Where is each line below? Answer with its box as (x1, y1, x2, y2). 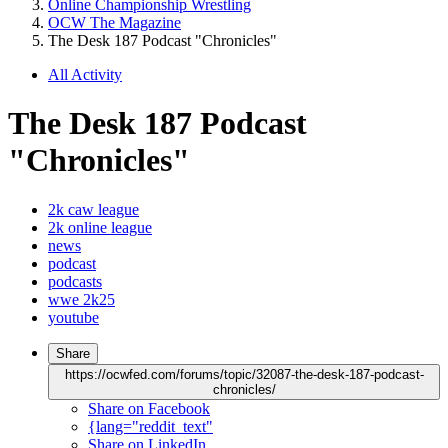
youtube (48, 308, 99, 326)
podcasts (48, 272, 102, 290)
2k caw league (48, 200, 139, 218)
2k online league (48, 218, 152, 236)
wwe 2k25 (48, 290, 115, 308)
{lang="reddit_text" (88, 417, 213, 435)
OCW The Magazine (48, 13, 181, 31)
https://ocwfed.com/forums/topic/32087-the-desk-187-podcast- (64, 366, 424, 382)
